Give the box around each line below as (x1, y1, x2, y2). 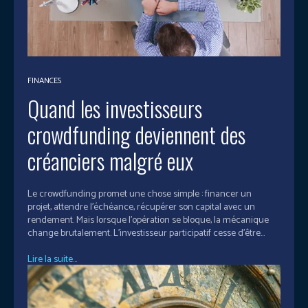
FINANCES (27, 74, 61, 87)
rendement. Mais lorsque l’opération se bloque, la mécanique (27, 212, 269, 228)
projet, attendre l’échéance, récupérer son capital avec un (27, 199, 255, 215)
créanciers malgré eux (27, 144, 193, 177)
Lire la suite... (27, 251, 77, 267)
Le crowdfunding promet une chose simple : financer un (27, 186, 252, 202)
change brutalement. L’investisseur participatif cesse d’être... (27, 225, 265, 241)
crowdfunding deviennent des (27, 118, 245, 151)
